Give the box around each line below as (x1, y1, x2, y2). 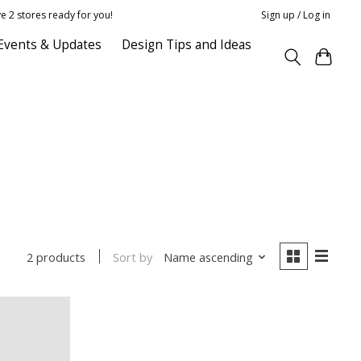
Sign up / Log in (261, 7, 331, 22)
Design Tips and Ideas (121, 35, 251, 53)
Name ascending (163, 248, 253, 265)
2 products (27, 249, 86, 266)
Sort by (113, 248, 153, 265)
